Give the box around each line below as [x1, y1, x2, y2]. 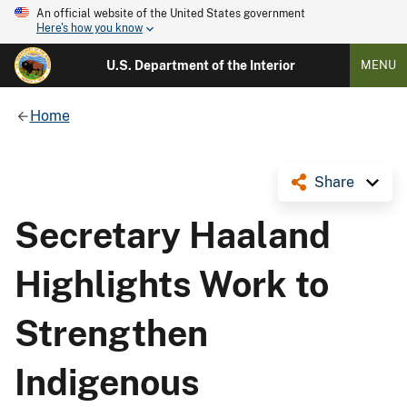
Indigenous [15, 361, 200, 403]
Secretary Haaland [15, 213, 331, 256]
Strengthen [15, 312, 208, 354]
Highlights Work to [15, 263, 329, 305]
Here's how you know [36, 22, 143, 35]
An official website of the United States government [36, 7, 305, 20]
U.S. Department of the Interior [105, 58, 295, 73]
